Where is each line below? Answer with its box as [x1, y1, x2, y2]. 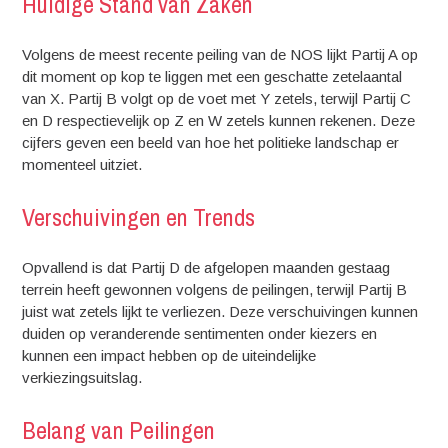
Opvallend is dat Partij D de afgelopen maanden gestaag [22, 259, 391, 276]
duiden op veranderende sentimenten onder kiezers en [22, 325, 378, 342]
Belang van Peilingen [22, 413, 216, 446]
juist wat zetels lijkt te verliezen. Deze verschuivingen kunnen [22, 303, 419, 320]
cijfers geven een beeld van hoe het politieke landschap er [22, 134, 400, 151]
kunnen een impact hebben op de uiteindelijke [22, 347, 317, 364]
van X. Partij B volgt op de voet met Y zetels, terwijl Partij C [22, 90, 412, 107]
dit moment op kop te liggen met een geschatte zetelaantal [22, 68, 403, 85]
